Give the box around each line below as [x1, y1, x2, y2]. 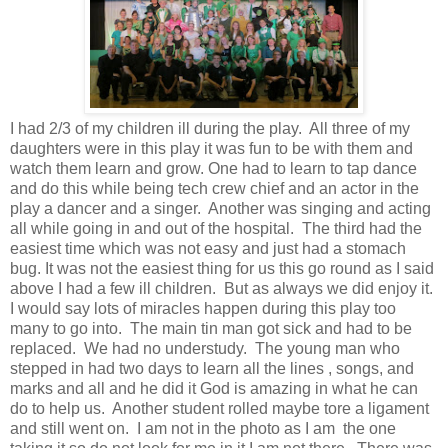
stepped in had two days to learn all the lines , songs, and [10, 360, 414, 378]
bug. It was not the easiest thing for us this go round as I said [10, 260, 434, 278]
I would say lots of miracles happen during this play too [10, 300, 396, 318]
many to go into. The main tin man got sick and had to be [10, 320, 412, 338]
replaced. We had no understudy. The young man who [10, 340, 400, 358]
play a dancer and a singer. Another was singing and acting [10, 200, 435, 218]
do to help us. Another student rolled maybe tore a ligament [10, 400, 429, 418]
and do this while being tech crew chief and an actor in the [10, 180, 419, 198]
